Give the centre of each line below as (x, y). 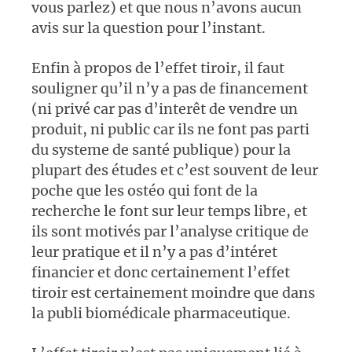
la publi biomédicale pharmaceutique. (161, 313)
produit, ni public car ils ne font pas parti (170, 130)
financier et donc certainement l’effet (161, 273)
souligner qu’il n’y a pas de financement (170, 89)
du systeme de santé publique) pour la (161, 150)
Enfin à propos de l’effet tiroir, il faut (158, 68)
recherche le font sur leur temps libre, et (169, 211)
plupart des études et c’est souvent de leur (175, 170)
